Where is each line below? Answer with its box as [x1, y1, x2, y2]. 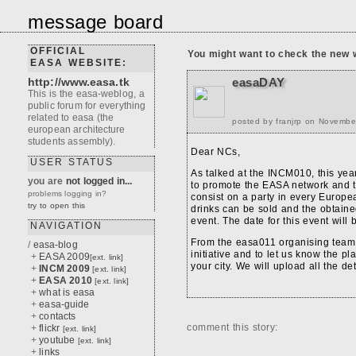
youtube [39, 335, 78, 346]
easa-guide [39, 299, 90, 310]
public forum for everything [28, 100, 146, 111]
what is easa [39, 287, 95, 298]
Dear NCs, [191, 146, 240, 157]
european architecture [28, 124, 126, 135]
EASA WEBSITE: [30, 57, 127, 68]
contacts [39, 311, 76, 322]
